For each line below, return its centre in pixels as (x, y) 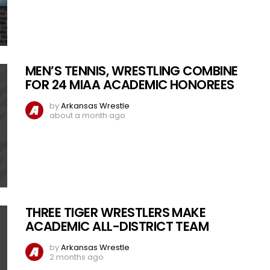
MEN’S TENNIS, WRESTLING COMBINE (132, 71)
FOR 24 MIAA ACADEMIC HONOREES (130, 84)
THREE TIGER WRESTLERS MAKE (116, 212)
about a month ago (87, 115)
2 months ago (77, 257)
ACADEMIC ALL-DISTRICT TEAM (117, 226)
